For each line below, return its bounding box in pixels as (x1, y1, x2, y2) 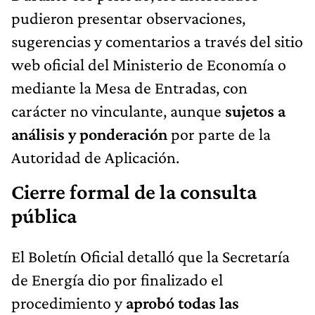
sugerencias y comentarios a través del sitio (11, 31, 303, 51)
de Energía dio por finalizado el (11, 269, 223, 289)
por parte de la (171, 124, 271, 143)
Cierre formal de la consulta (11, 179, 257, 204)
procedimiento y (11, 292, 122, 312)
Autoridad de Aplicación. (11, 147, 179, 167)
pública (11, 203, 77, 228)
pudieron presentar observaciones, (11, 8, 245, 27)
